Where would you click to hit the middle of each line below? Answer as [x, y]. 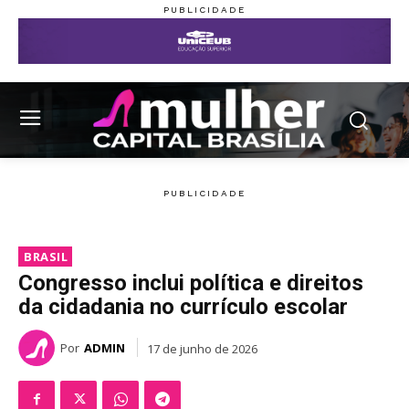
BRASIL [46, 257]
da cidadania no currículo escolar [183, 307]
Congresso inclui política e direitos [191, 283]
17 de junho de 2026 [202, 348]
